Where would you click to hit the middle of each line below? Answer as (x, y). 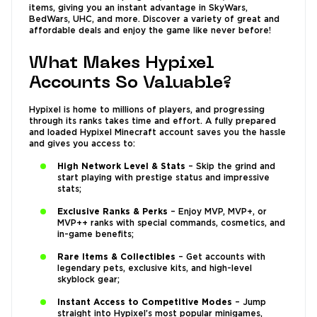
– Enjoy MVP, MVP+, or (217, 212)
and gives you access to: (82, 144)
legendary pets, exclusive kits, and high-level (155, 269)
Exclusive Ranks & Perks (113, 212)
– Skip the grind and (230, 167)
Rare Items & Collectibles (116, 258)
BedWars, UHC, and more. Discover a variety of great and (154, 20)
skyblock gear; (88, 280)
